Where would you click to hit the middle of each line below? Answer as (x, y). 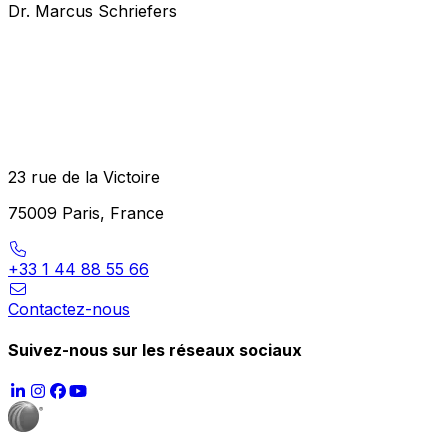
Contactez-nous (69, 308)
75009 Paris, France (86, 212)
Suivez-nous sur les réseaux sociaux (155, 350)
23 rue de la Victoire (84, 176)
